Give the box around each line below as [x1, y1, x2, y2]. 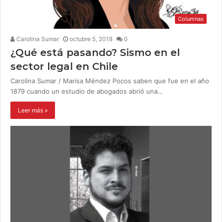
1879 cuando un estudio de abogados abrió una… [10, 87, 163, 96]
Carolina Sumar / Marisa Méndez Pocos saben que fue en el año [10, 77, 209, 85]
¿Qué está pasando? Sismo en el [10, 47, 180, 59]
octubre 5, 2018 [69, 35, 112, 43]
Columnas [178, 15, 204, 23]
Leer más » [18, 107, 48, 114]
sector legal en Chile [10, 60, 118, 73]
